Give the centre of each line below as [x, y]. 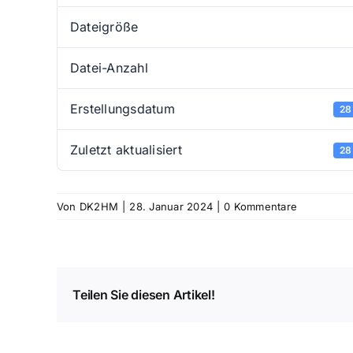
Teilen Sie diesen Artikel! [144, 294]
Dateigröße [104, 27]
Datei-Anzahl [109, 68]
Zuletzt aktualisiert [126, 150]
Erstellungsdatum [123, 109]
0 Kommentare [261, 207]
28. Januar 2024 [171, 207]
